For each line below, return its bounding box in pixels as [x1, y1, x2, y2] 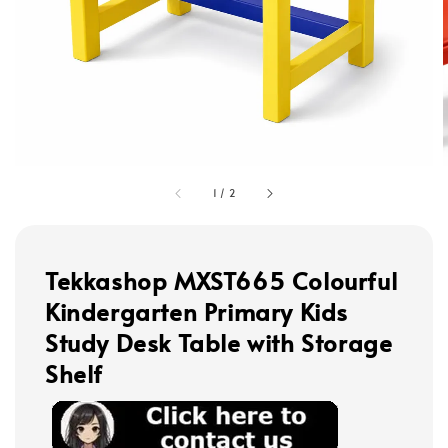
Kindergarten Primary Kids [45, 295, 349, 329]
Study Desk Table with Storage [45, 326, 393, 360]
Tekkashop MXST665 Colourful [45, 264, 398, 298]
